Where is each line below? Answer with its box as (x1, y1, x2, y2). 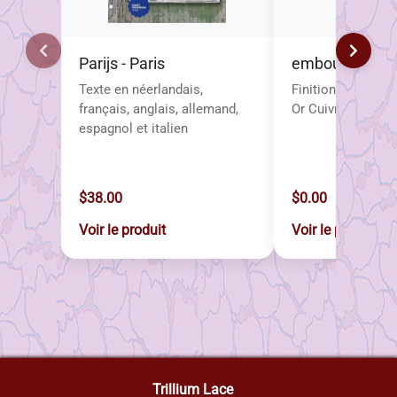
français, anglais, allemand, (78, 100, 238, 117)
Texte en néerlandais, (78, 81, 203, 97)
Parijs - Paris (78, 55, 165, 74)
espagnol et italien (78, 120, 188, 136)
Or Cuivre (291, 100, 346, 117)
